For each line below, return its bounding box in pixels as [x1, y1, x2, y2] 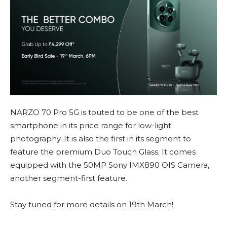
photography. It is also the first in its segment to [10, 134, 191, 144]
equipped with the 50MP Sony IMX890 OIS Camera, [10, 160, 209, 170]
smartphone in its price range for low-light [10, 121, 171, 131]
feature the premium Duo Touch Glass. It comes [10, 147, 196, 157]
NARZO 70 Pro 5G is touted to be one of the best [10, 107, 199, 118]
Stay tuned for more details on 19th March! [10, 200, 173, 210]
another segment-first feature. [10, 173, 127, 183]
